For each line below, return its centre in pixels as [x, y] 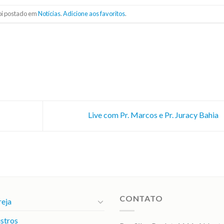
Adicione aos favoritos [94, 14]
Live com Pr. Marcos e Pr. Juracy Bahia [154, 115]
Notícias [49, 14]
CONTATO [141, 198]
